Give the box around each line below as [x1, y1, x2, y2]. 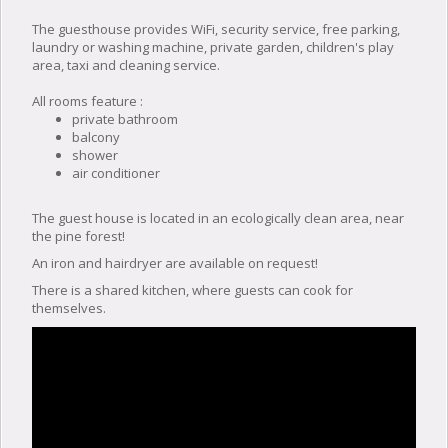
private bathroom [72, 109, 178, 128]
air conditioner [72, 163, 160, 182]
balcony [72, 127, 120, 146]
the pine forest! [32, 226, 125, 245]
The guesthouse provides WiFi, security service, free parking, [32, 19, 400, 38]
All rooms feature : [32, 91, 143, 110]
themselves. [32, 298, 106, 317]
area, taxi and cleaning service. [32, 55, 220, 74]
